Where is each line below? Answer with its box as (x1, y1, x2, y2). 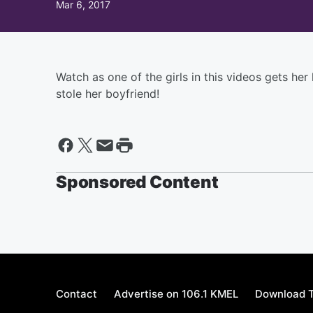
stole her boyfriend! (56, 87, 159, 101)
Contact (56, 287, 97, 300)
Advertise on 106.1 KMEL (114, 287, 238, 300)
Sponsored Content (56, 172, 219, 192)
